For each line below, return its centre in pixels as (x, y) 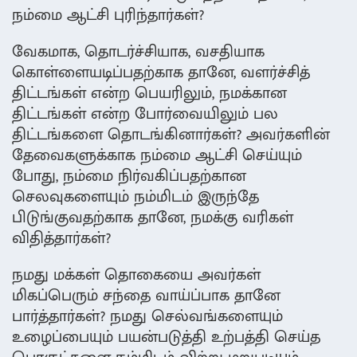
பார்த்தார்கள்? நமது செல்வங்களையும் (147, 317)
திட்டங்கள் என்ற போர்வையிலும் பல (145, 114)
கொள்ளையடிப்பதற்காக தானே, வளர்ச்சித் (161, 73)
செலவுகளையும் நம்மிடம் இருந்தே (135, 197)
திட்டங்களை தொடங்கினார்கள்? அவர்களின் (171, 135)
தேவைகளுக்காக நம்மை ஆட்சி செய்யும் (157, 156)
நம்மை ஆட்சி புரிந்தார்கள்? (108, 16)
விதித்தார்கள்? (61, 239)
